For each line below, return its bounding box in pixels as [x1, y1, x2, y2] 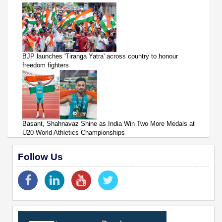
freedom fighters [22, 61, 69, 69]
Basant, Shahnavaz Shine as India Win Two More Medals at [22, 120, 195, 128]
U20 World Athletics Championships [22, 129, 125, 137]
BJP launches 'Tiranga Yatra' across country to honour [22, 53, 178, 60]
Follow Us [18, 152, 63, 163]
